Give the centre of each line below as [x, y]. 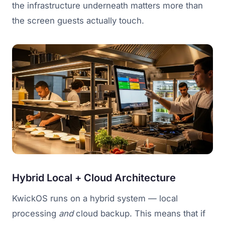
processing [35, 213]
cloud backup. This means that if [139, 213]
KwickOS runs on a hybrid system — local [95, 198]
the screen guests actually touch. [78, 21]
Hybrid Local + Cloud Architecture [94, 178]
